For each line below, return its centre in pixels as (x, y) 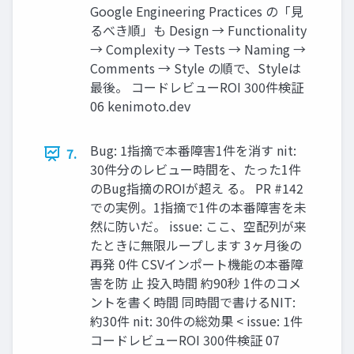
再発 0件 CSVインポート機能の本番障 (197, 264)
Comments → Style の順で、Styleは (196, 68)
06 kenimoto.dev (140, 106)
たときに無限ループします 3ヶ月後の (196, 245)
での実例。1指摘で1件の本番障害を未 (198, 207)
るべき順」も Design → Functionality (198, 30)
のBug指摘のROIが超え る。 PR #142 (197, 188)
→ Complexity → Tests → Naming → (198, 49)
